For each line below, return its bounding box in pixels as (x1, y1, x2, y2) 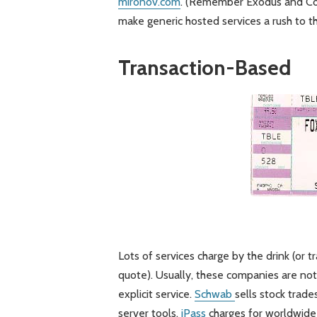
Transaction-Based (117, 54, 291, 81)
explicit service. (117, 287, 195, 301)
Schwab (194, 287, 235, 301)
